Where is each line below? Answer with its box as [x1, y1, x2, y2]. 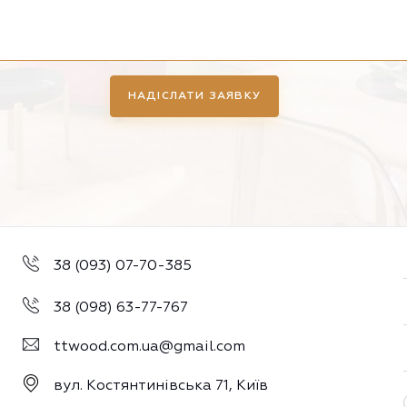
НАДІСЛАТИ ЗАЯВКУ [127, 91, 262, 103]
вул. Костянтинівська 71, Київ [54, 378, 268, 393]
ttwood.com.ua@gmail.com [54, 339, 245, 354]
